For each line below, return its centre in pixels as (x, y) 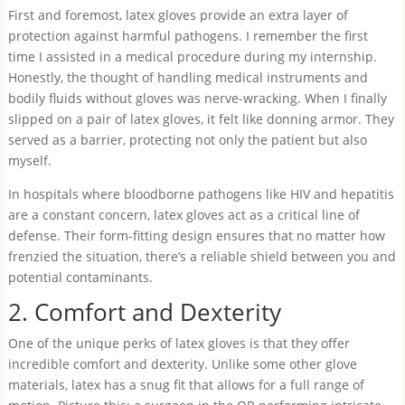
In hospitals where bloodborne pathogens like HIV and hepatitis (201, 194)
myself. (29, 160)
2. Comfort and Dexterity (144, 312)
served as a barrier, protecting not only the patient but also (187, 140)
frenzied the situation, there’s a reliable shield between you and (202, 256)
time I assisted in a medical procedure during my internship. (192, 57)
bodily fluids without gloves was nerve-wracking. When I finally (197, 98)
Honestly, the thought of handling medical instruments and (188, 77)
